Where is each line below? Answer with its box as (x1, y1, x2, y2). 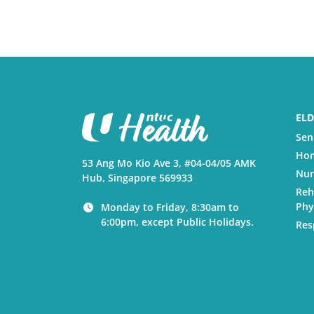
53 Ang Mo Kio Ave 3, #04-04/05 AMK (82, 156, 256, 170)
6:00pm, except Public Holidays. (101, 215, 254, 229)
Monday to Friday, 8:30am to (101, 200, 239, 214)
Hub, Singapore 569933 (82, 171, 193, 185)
